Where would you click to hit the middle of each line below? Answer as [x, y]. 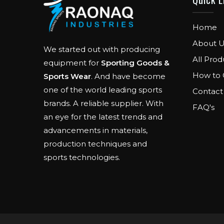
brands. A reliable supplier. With [104, 103]
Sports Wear [67, 76]
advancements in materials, [96, 130]
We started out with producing [102, 49]
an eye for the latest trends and [103, 116]
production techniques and [95, 143]
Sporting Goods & [135, 62]
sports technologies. [82, 157]
